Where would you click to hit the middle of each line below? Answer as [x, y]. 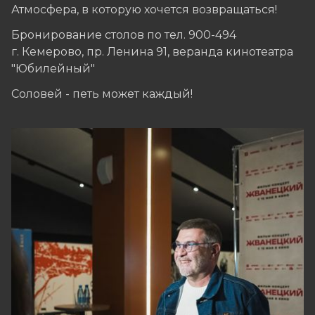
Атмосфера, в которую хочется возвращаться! [144, 9]
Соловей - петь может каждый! [102, 94]
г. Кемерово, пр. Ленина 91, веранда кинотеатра [152, 51]
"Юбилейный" [53, 68]
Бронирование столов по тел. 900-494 [124, 34]
